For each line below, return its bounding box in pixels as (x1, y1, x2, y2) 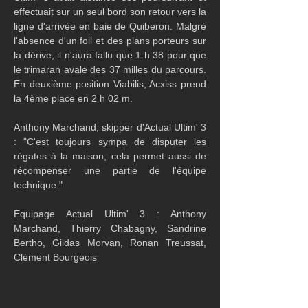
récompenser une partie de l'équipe (14, 165, 206, 176)
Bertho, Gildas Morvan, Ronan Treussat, (14, 237, 206, 248)
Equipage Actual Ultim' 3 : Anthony (14, 208, 206, 219)
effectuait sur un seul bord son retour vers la (14, 6, 206, 17)
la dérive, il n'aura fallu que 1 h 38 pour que (14, 49, 206, 60)
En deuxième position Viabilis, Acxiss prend (14, 78, 206, 89)
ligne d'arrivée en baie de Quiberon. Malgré (14, 21, 206, 32)
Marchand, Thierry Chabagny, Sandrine (14, 223, 206, 234)
